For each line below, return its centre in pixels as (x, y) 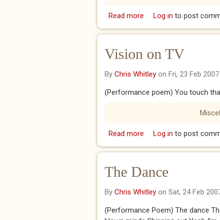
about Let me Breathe (179, 16)
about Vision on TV (175, 134)
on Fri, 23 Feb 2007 (188, 74)
